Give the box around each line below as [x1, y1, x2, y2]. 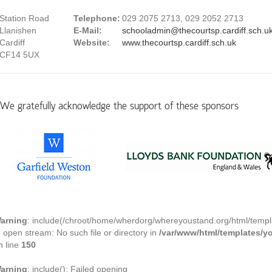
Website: [73, 38, 110, 47]
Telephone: [73, 13, 120, 23]
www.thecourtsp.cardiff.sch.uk [122, 38, 236, 47]
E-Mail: [73, 25, 102, 35]
